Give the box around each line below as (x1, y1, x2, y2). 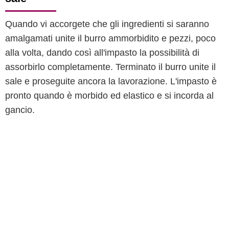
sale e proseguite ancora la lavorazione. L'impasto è (5, 76, 217, 86)
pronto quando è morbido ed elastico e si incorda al (5, 90, 214, 101)
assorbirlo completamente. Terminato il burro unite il (5, 62, 216, 72)
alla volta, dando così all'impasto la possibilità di (5, 48, 199, 58)
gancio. (5, 105, 35, 115)
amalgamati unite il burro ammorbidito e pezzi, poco (5, 33, 216, 43)
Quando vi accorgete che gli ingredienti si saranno (5, 19, 209, 29)
